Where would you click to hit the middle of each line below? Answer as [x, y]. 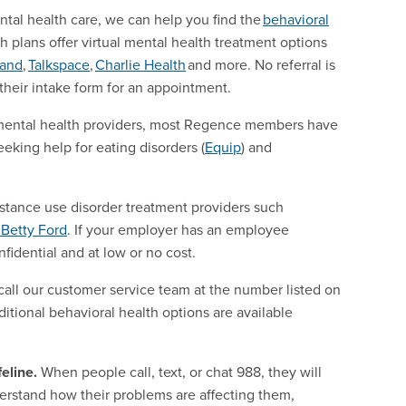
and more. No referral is [261, 64]
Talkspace [59, 64]
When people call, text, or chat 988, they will [179, 371]
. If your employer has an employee [178, 229]
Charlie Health [140, 64]
